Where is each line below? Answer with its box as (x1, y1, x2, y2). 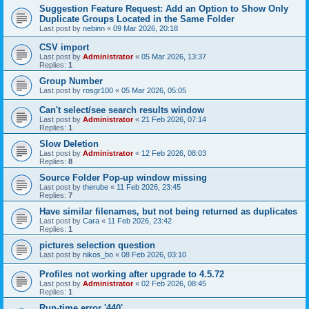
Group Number (39, 76, 103, 86)
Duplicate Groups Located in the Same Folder (39, 14, 235, 24)
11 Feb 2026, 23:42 (108, 217, 172, 225)
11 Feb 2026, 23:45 (117, 183, 181, 191)
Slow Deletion (39, 139, 99, 149)
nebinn (83, 24, 105, 32)
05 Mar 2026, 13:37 (141, 52, 206, 61)
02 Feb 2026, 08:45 (141, 279, 206, 288)
